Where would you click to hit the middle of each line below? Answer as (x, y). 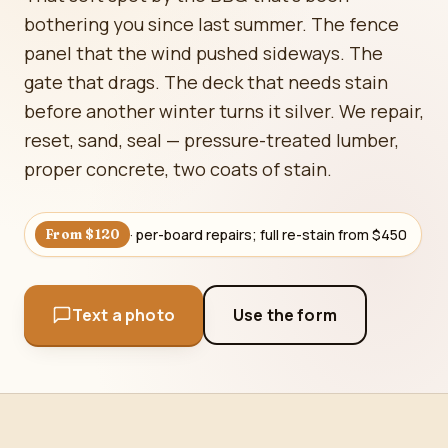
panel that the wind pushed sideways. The (203, 53)
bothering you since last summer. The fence (211, 24)
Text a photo (123, 315)
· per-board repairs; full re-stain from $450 (269, 234)
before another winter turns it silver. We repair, (224, 111)
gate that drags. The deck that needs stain (206, 82)
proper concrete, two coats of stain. (178, 169)
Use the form (284, 315)
